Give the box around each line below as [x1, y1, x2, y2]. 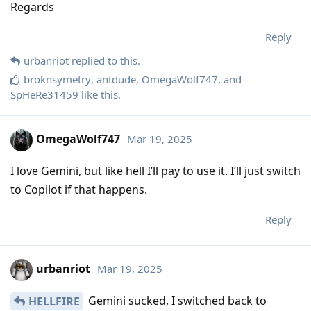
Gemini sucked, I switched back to [85, 292, 267, 308]
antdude [96, 72, 136, 86]
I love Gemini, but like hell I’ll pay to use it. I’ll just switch [10, 162, 301, 178]
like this [78, 87, 118, 101]
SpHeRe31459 [10, 87, 78, 101]
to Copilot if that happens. [10, 181, 147, 197]
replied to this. [69, 53, 140, 67]
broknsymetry [24, 72, 91, 86]
